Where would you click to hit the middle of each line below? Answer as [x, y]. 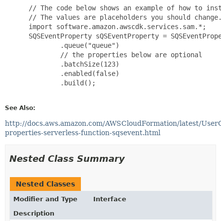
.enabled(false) [72, 73]
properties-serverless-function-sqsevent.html [83, 132]
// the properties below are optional [113, 55]
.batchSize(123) [72, 64]
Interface [110, 199]
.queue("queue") [72, 45]
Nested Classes [45, 184]
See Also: [20, 108]
